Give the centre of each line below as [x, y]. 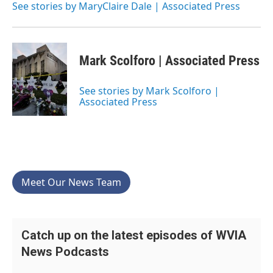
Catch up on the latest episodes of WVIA [134, 235]
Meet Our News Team [71, 182]
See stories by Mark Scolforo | [149, 91]
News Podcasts [65, 252]
